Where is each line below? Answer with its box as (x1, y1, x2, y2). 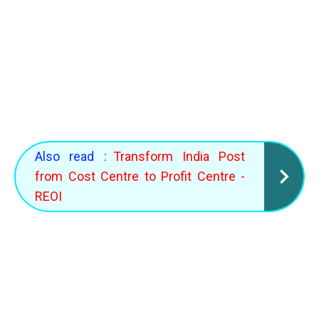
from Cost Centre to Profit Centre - (35, 168, 245, 184)
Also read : (35, 148, 107, 164)
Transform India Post (113, 148, 245, 164)
